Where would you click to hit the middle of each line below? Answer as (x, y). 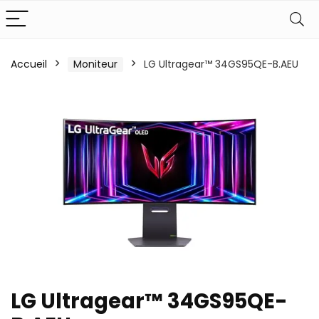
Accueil (29, 64)
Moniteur (95, 64)
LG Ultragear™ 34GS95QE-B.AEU (221, 64)
